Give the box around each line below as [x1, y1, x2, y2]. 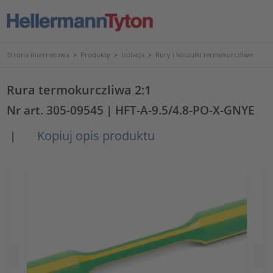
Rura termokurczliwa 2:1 [7, 81, 152, 98]
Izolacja [121, 50, 144, 59]
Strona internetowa [7, 50, 69, 59]
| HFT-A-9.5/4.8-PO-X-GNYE [106, 102, 255, 118]
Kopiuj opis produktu [34, 127, 155, 144]
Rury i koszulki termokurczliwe [155, 50, 253, 59]
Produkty [80, 50, 110, 59]
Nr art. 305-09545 [7, 102, 104, 118]
